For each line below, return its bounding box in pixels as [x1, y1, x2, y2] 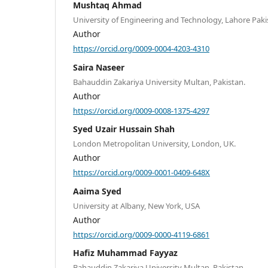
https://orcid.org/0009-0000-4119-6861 [73, 229, 209, 240]
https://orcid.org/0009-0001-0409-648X [73, 166, 210, 178]
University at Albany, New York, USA [73, 200, 200, 211]
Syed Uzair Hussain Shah [73, 123, 175, 135]
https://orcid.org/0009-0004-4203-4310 [73, 42, 209, 54]
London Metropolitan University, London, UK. [73, 138, 236, 150]
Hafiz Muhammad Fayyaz [73, 247, 178, 259]
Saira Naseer [73, 61, 124, 73]
